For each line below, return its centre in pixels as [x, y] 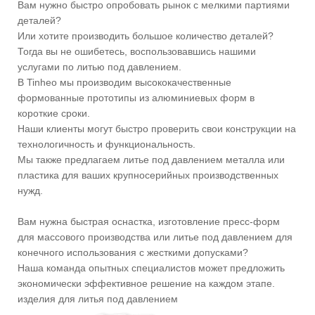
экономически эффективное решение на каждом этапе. [146, 284]
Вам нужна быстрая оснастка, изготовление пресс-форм [149, 222]
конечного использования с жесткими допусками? [133, 253]
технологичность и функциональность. [107, 144]
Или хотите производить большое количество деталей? [146, 36]
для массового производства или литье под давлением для [155, 237]
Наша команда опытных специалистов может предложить [151, 268]
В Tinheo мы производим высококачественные [124, 83]
